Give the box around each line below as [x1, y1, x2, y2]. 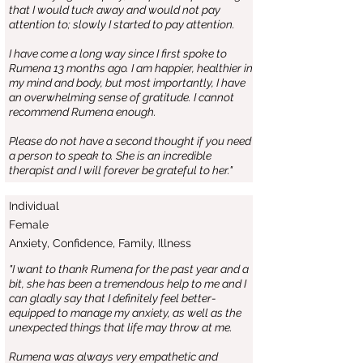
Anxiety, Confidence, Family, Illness [9, 237, 191, 250]
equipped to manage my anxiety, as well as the [9, 306, 241, 319]
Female [9, 218, 49, 231]
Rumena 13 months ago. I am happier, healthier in [9, 62, 253, 75]
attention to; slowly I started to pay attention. [9, 18, 235, 31]
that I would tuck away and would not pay [9, 3, 220, 16]
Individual [9, 199, 59, 212]
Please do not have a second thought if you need [9, 135, 251, 147]
